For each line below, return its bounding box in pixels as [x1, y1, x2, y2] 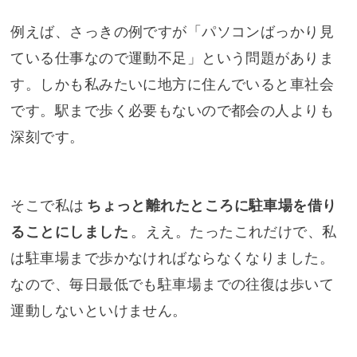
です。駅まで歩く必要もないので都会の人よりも [10, 103, 335, 120]
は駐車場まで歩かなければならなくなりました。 [10, 250, 335, 267]
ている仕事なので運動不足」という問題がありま [10, 50, 335, 67]
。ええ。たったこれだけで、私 [131, 224, 337, 241]
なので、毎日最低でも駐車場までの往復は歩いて [10, 277, 335, 293]
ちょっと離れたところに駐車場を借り [87, 198, 337, 214]
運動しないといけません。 [10, 303, 187, 320]
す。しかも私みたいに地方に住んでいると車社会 [10, 76, 335, 93]
